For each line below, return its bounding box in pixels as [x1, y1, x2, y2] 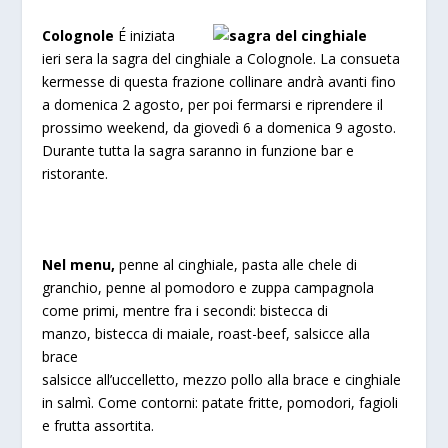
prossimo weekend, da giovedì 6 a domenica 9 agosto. [42, 118, 397, 137]
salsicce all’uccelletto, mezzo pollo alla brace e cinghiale [42, 369, 402, 389]
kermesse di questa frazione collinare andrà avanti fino [42, 72, 397, 91]
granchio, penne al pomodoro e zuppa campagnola [42, 277, 375, 297]
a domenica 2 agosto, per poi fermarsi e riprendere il [42, 95, 384, 114]
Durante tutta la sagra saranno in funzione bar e [42, 141, 355, 160]
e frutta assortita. [42, 415, 155, 435]
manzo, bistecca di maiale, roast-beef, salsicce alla [42, 323, 371, 343]
